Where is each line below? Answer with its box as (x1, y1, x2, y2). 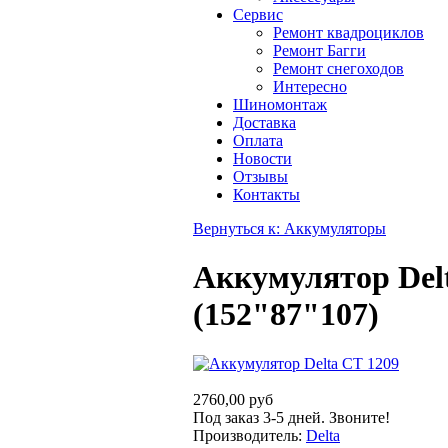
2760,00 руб (193, 390, 273, 408)
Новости (233, 150, 292, 167)
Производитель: (193, 426, 306, 444)
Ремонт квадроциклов (273, 24, 424, 41)
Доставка (233, 114, 296, 131)
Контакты (233, 186, 300, 203)
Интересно (273, 78, 347, 95)
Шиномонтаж (233, 96, 327, 113)
